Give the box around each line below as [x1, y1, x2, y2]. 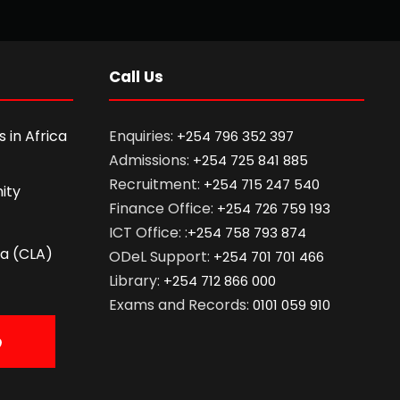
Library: [109, 270, 163, 291]
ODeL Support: [109, 246, 213, 267]
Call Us [109, 65, 163, 87]
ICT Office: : [109, 221, 187, 243]
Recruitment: [109, 173, 204, 195]
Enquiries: [109, 125, 177, 146]
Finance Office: [109, 197, 217, 219]
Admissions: [109, 149, 193, 171]
